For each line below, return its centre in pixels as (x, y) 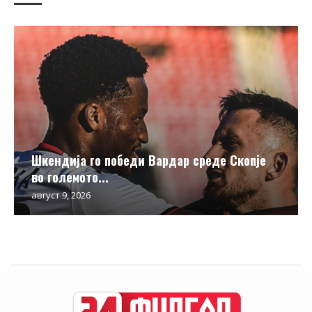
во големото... (70, 177)
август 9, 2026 (61, 195)
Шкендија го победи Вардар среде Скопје (149, 160)
